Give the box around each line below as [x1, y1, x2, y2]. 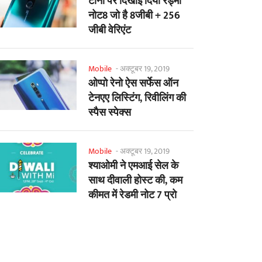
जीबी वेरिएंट [88, 22, 131, 40]
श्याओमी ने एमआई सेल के [88, 157, 178, 175]
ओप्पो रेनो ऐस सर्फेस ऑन [88, 75, 178, 93]
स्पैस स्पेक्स [88, 104, 131, 122]
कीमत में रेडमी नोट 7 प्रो [88, 187, 177, 205]
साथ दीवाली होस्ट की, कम [88, 172, 182, 190]
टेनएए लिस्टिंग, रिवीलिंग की [88, 89, 186, 108]
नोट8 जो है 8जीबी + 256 [88, 7, 180, 25]
